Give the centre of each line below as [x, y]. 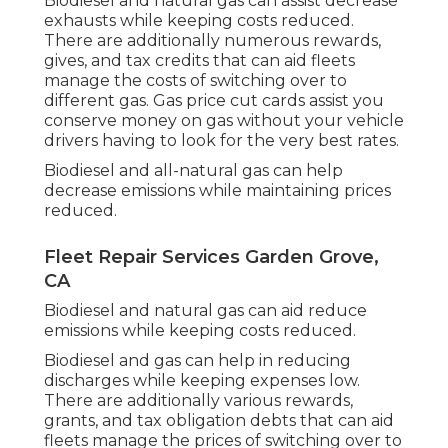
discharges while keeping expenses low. [202, 381]
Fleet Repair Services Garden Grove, [211, 257]
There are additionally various [164, 401]
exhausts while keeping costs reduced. [199, 21]
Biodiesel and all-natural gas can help [193, 171]
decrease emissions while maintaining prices [217, 191]
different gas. [98, 101]
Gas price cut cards [229, 101]
